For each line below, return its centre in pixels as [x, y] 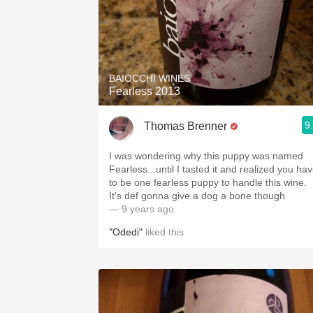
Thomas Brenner [185, 126]
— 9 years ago [141, 209]
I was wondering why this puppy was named [206, 156]
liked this [163, 232]
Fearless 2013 [145, 91]
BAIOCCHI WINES [150, 78]
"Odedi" [126, 232]
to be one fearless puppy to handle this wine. [208, 182]
